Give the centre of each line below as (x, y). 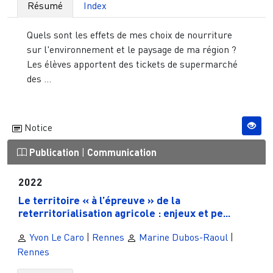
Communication (122, 152)
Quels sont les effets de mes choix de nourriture (129, 35)
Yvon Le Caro (55, 237)
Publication (54, 152)
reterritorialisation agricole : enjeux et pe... (124, 212)
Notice (37, 128)
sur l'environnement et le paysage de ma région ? (132, 50)
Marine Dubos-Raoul (182, 237)
